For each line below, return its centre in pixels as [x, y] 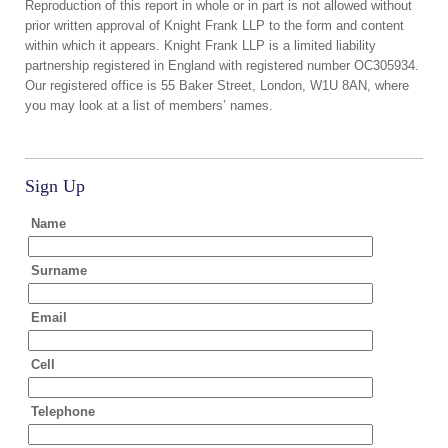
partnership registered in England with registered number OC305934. [222, 66]
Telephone [63, 412]
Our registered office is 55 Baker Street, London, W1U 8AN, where [217, 86]
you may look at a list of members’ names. [149, 106]
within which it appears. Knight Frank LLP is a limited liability [200, 46]
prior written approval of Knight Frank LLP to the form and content [214, 26]
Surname [59, 271]
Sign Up [55, 186]
